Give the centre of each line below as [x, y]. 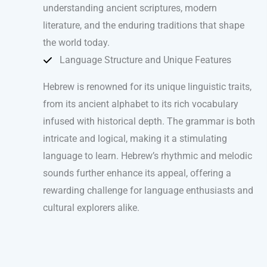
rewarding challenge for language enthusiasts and [148, 191]
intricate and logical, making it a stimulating [135, 139]
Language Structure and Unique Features [145, 60]
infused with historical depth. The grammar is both [149, 122]
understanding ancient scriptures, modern [130, 8]
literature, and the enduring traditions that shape [144, 26]
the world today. [76, 43]
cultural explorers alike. [91, 208]
